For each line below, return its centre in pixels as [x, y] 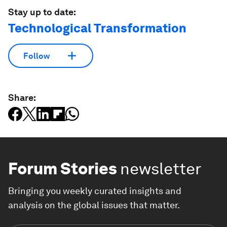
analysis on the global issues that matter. [94, 205]
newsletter [161, 169]
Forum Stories [63, 169]
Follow [36, 56]
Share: [22, 98]
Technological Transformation [97, 28]
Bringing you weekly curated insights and [95, 191]
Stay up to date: [42, 12]
